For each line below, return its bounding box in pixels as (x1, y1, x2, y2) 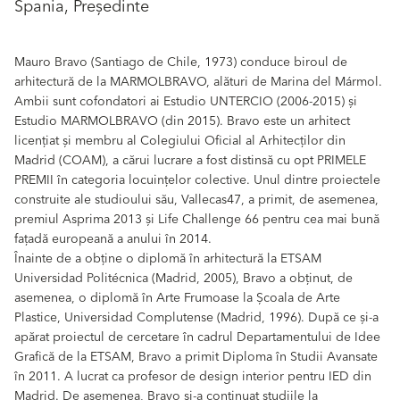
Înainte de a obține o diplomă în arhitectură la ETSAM (14, 247, 321, 270)
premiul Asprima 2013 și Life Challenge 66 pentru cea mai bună (14, 208, 379, 230)
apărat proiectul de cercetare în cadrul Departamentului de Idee (14, 326, 380, 348)
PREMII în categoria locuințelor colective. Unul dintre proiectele (14, 169, 380, 191)
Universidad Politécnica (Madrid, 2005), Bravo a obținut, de (14, 267, 353, 289)
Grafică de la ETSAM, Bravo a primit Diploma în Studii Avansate (14, 346, 378, 368)
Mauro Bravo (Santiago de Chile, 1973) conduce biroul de (14, 51, 347, 73)
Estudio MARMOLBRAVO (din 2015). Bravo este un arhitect (14, 110, 350, 132)
